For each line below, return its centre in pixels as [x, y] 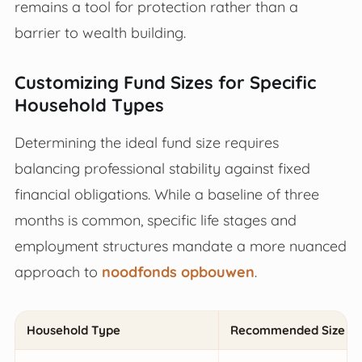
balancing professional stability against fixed [162, 168]
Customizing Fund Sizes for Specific [165, 82]
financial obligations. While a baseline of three [166, 194]
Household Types [89, 105]
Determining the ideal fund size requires [146, 142]
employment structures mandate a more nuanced [180, 245]
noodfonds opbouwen [178, 271]
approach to [58, 271]
